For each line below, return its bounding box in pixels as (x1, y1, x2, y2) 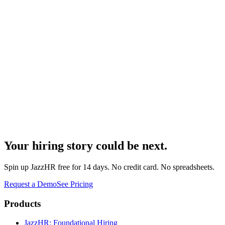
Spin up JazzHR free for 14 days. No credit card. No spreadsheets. (4, 162, 214, 171)
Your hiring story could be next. (4, 139, 167, 152)
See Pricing (57, 179, 93, 188)
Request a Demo (4, 179, 57, 188)
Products (4, 198, 41, 209)
